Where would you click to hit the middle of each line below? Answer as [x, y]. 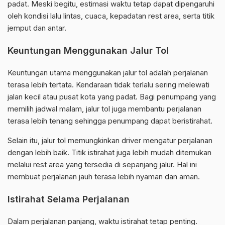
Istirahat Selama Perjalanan [69, 199]
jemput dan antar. [37, 28]
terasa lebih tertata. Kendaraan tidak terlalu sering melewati [108, 85]
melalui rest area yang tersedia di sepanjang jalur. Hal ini [102, 165]
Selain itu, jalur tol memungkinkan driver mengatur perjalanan [110, 141]
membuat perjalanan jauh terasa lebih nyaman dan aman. [104, 177]
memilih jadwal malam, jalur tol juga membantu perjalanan [104, 109]
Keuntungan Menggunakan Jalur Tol [88, 51]
